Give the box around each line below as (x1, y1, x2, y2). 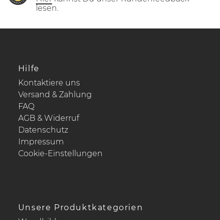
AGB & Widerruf (18, 113, 79, 123)
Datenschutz (18, 125, 68, 135)
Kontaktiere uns (18, 78, 80, 87)
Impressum (18, 137, 64, 146)
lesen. (36, 3, 59, 13)
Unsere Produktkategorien (18, 202, 143, 212)
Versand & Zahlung (18, 89, 92, 99)
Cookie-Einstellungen (18, 148, 103, 158)
